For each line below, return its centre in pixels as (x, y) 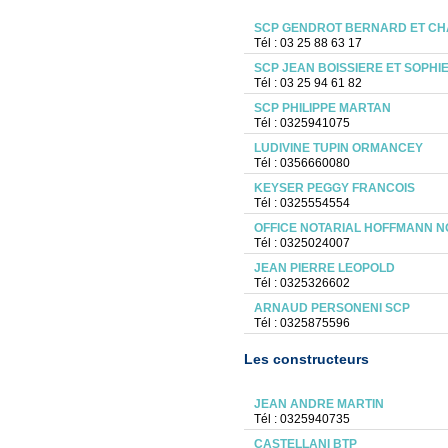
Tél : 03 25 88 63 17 (307, 43)
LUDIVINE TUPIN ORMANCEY (338, 148)
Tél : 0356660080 (301, 163)
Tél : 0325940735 (301, 419)
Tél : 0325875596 (301, 323)
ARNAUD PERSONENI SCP (331, 308)
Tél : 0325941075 (301, 123)
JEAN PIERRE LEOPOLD (324, 268)
